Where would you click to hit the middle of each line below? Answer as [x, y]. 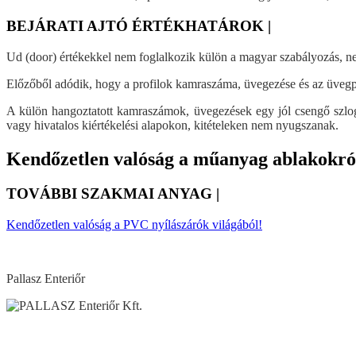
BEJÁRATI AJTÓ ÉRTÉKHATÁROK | [143, 25]
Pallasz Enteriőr [46, 279]
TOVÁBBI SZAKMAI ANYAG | [117, 194]
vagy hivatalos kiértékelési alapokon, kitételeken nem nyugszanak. [172, 125]
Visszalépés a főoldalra [47, 332]
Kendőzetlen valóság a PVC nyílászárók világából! [134, 225]
